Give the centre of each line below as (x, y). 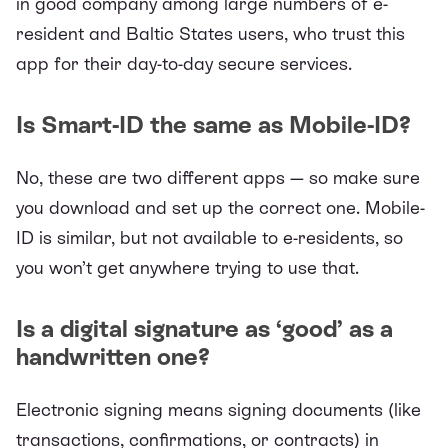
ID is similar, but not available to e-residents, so (209, 237)
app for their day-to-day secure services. (184, 63)
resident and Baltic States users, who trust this (210, 33)
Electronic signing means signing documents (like (218, 409)
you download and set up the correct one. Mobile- (220, 207)
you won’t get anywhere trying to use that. (187, 267)
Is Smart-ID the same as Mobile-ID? (213, 124)
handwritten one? (113, 356)
